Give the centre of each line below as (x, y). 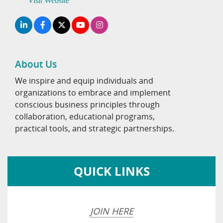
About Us (36, 64)
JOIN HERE (111, 211)
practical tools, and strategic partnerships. (95, 129)
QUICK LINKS (111, 171)
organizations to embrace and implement (93, 93)
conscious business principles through (87, 105)
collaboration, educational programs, (85, 117)
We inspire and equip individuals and (84, 81)
